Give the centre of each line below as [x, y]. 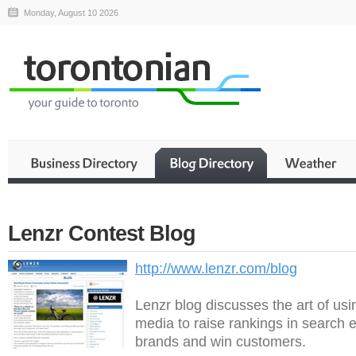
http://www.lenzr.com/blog [216, 269]
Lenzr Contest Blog [102, 233]
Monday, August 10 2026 [71, 13]
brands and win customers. [221, 342]
